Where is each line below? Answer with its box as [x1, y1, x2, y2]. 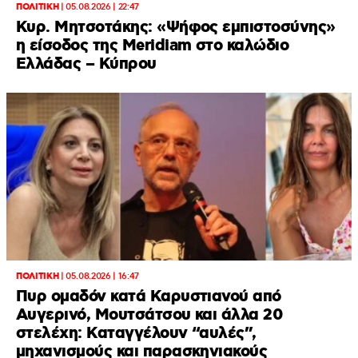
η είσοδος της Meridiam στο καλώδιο [16, 35, 289, 57]
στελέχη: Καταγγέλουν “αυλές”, [16, 323, 257, 344]
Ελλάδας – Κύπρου [16, 54, 157, 75]
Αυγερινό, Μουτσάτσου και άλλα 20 [16, 304, 284, 326]
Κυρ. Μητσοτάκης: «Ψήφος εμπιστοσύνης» [16, 17, 336, 38]
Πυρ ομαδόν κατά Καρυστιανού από [16, 286, 281, 308]
